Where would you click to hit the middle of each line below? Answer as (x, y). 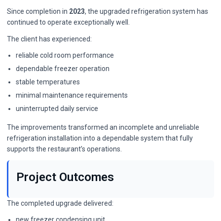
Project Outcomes (65, 177)
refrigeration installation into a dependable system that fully (100, 138)
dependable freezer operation (63, 69)
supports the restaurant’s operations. (64, 149)
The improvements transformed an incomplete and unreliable (103, 128)
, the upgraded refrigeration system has (147, 12)
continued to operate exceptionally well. (68, 22)
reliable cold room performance (65, 55)
